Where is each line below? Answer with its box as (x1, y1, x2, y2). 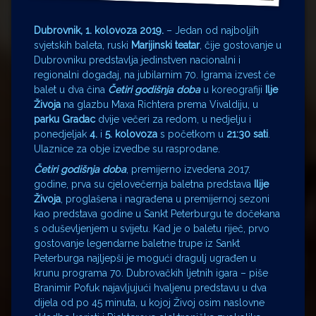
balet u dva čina (34, 83, 108, 95)
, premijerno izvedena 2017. (126, 163, 250, 175)
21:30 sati (226, 128, 268, 140)
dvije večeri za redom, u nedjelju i (95, 113, 251, 125)
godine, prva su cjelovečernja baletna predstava (34, 178, 254, 190)
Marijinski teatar (131, 39, 200, 51)
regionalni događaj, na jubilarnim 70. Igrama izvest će (34, 68, 275, 80)
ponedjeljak (34, 128, 90, 140)
